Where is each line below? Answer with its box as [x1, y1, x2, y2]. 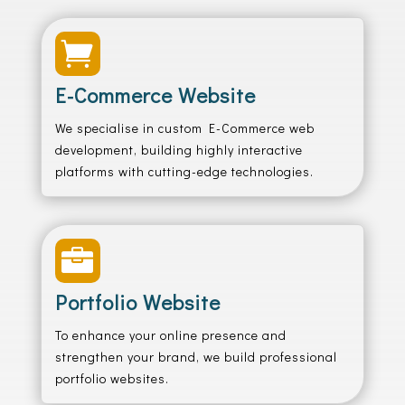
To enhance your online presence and [54, 326, 287, 344]
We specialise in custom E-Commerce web [54, 119, 315, 137]
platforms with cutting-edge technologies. [54, 163, 314, 180]
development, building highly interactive [54, 141, 303, 158]
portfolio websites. [54, 370, 169, 387]
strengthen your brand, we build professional [54, 348, 337, 365]
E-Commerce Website [54, 81, 256, 108]
